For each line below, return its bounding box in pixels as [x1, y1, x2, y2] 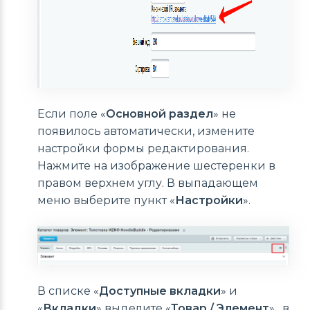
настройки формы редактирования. [37, 141, 249, 155]
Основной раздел [106, 107, 213, 120]
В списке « [37, 284, 99, 298]
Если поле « [37, 107, 106, 120]
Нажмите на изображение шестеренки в [37, 158, 275, 172]
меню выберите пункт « [37, 193, 175, 207]
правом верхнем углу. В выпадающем [37, 176, 258, 190]
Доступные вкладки [99, 284, 221, 298]
